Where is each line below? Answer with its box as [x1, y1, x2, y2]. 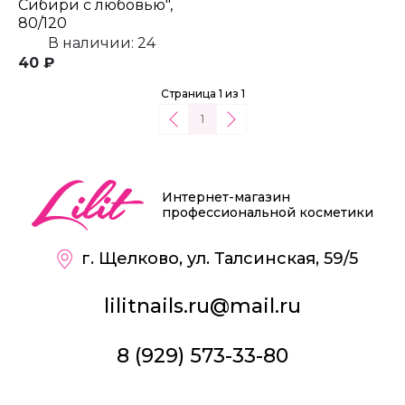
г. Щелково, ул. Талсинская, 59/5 [80, 249, 358, 269]
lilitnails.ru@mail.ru [104, 294, 301, 319]
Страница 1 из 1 [160, 87, 245, 101]
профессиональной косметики [162, 204, 373, 221]
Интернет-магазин [162, 189, 290, 206]
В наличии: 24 [47, 34, 155, 52]
